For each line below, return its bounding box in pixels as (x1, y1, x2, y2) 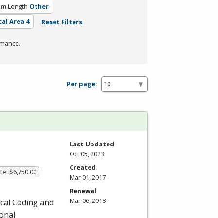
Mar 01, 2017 (70, 172, 106, 182)
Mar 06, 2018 (70, 196, 106, 205)
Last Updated (70, 139, 114, 148)
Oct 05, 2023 (70, 149, 104, 158)
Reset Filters (41, 17, 82, 26)
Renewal (70, 186, 96, 195)
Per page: (67, 79, 97, 89)
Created (70, 163, 96, 172)
